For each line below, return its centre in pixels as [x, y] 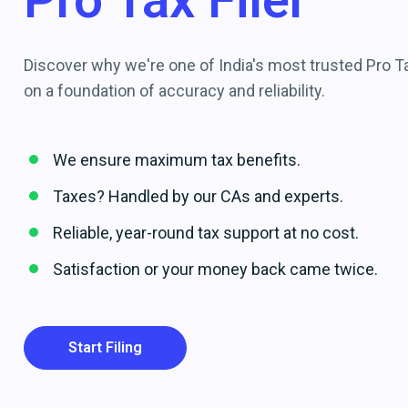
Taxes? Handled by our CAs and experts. [198, 196]
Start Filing [105, 348]
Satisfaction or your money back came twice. [215, 269]
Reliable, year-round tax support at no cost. [206, 233]
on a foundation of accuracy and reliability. [174, 91]
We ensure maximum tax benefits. [177, 160]
